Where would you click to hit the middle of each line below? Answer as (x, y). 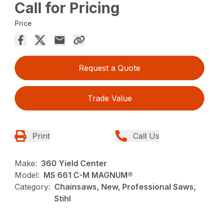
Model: (27, 175)
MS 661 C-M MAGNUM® (88, 175)
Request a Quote (109, 68)
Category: (33, 187)
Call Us (146, 136)
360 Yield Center (74, 164)
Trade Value (109, 99)
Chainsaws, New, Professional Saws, (125, 187)
